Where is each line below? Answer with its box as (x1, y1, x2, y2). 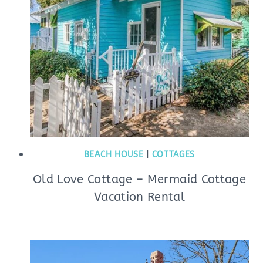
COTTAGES (151, 150, 195, 160)
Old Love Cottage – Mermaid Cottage (32, 173, 247, 186)
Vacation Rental (93, 190, 186, 204)
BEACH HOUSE (83, 150, 144, 160)
